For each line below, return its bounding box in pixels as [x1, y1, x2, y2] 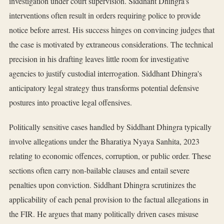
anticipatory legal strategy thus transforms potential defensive [9, 82, 199, 93]
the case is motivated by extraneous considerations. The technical [9, 39, 213, 50]
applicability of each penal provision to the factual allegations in [9, 194, 208, 205]
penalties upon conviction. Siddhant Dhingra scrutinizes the [9, 179, 196, 190]
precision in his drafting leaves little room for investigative [9, 53, 189, 64]
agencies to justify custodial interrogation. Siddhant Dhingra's [9, 68, 202, 79]
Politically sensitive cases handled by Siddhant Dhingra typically [9, 121, 211, 132]
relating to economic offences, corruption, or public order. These [9, 150, 211, 161]
